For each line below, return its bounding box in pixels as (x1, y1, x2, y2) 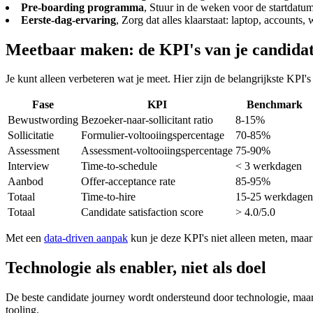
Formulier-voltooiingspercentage (81, 129, 224, 142)
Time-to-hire (81, 191, 136, 203)
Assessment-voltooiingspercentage (81, 145, 233, 157)
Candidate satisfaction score (81, 206, 203, 219)
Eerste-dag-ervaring (21, 13, 116, 26)
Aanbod (8, 175, 43, 188)
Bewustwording (8, 114, 78, 126)
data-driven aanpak (44, 232, 128, 245)
